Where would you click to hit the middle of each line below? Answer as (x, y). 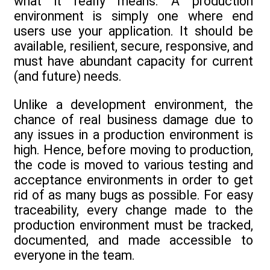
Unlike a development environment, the (133, 104)
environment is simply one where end (133, 16)
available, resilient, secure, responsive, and (133, 46)
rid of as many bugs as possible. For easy (133, 195)
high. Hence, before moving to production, (133, 149)
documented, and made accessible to (133, 240)
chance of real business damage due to (133, 119)
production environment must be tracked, (133, 225)
